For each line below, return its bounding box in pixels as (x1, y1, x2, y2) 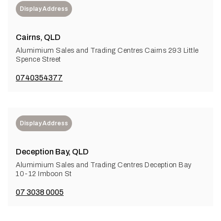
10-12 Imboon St (16, 170, 72, 178)
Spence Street (16, 55, 61, 63)
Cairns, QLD (16, 33, 61, 41)
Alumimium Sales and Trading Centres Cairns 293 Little (16, 46, 199, 54)
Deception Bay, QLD (16, 147, 89, 156)
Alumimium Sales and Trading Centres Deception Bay (16, 161, 192, 169)
